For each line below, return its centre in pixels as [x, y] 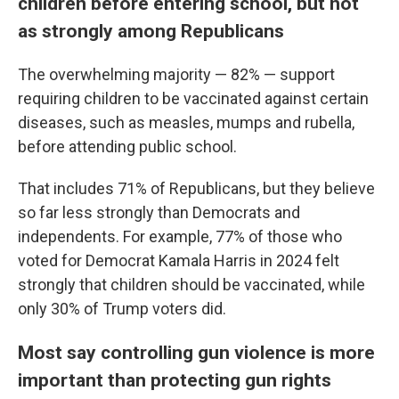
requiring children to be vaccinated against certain [193, 98]
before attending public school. [127, 146]
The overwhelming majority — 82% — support [176, 74]
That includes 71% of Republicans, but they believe [196, 188]
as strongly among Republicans [151, 30]
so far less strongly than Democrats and [159, 212]
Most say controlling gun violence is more [196, 352]
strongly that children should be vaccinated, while [191, 284]
